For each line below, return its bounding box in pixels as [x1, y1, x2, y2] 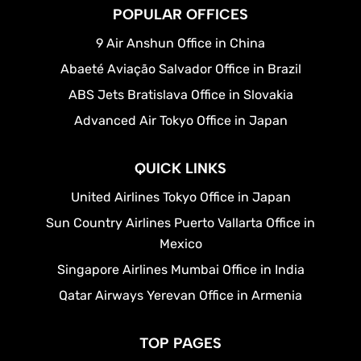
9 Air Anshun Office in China [96, 35, 265, 51]
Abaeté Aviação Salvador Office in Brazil [60, 60, 301, 77]
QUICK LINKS [135, 159, 226, 177]
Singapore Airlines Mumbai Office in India [56, 261, 305, 277]
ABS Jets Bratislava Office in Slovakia [68, 86, 293, 102]
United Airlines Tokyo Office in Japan [70, 189, 291, 205]
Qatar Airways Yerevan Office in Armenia [59, 287, 302, 303]
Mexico [159, 235, 202, 251]
